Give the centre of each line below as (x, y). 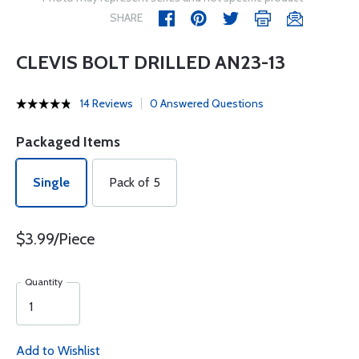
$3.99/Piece (55, 239)
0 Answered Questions (207, 103)
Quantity (44, 282)
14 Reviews (107, 103)
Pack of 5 (135, 182)
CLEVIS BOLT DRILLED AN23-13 (151, 62)
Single (51, 182)
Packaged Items (68, 142)
